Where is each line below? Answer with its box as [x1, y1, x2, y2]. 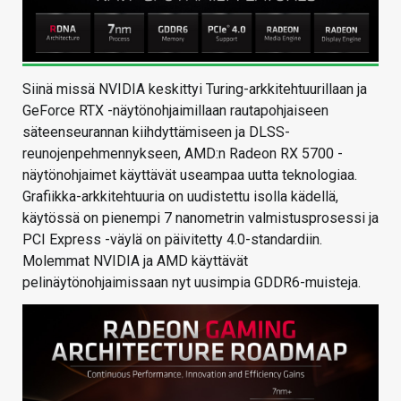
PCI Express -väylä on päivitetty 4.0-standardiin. [22, 231, 322, 249]
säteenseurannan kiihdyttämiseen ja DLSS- [22, 124, 290, 141]
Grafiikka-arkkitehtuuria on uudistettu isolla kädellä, [22, 188, 338, 206]
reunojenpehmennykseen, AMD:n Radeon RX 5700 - [22, 145, 343, 163]
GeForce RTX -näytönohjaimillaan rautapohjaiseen [22, 102, 328, 120]
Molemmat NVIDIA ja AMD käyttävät [22, 252, 248, 270]
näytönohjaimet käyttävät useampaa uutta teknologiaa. [22, 166, 357, 184]
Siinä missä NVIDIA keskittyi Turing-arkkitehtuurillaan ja [22, 81, 367, 98]
